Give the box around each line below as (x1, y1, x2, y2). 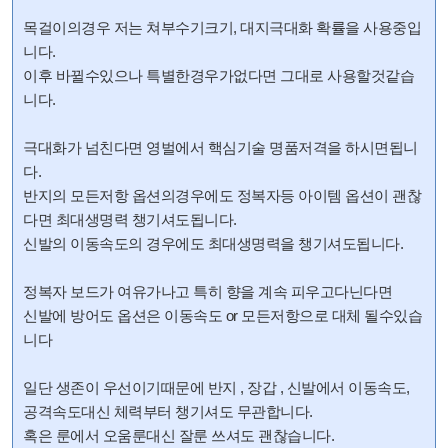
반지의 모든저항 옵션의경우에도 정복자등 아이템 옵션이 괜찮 (23, 187, 421, 204)
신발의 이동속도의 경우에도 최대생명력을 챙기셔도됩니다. (23, 235, 403, 252)
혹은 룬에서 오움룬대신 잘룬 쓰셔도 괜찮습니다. (23, 427, 338, 444)
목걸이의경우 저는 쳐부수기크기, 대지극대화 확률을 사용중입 (23, 19, 421, 36)
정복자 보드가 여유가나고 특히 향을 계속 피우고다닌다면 (23, 283, 396, 300)
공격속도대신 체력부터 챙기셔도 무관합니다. (23, 403, 313, 420)
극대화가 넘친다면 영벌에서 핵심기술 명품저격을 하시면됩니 (23, 139, 418, 156)
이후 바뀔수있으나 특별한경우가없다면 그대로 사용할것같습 (23, 67, 414, 84)
